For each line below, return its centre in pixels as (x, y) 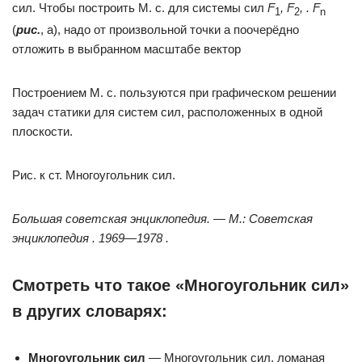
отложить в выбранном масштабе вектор (126, 49)
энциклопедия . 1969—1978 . (90, 238)
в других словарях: (90, 311)
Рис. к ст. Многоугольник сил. (94, 175)
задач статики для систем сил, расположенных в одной (167, 112)
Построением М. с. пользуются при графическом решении (174, 93)
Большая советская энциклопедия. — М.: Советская (162, 219)
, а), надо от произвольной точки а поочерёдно (170, 29)
